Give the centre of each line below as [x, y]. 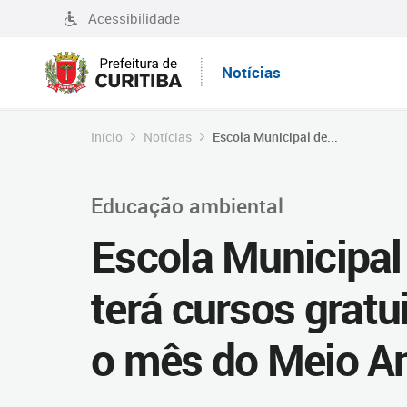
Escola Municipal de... [275, 137]
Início [107, 137]
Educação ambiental [187, 205]
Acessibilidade [134, 18]
